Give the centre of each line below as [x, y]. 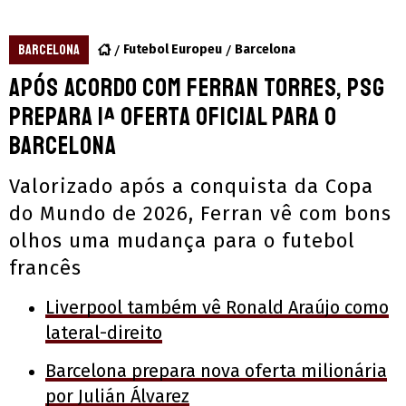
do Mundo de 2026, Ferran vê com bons [200, 214]
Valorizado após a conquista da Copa [191, 187]
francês [45, 268]
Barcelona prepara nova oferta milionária [216, 371]
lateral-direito [104, 333]
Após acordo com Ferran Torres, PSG [197, 88]
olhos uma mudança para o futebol [182, 241]
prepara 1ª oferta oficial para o [173, 117]
